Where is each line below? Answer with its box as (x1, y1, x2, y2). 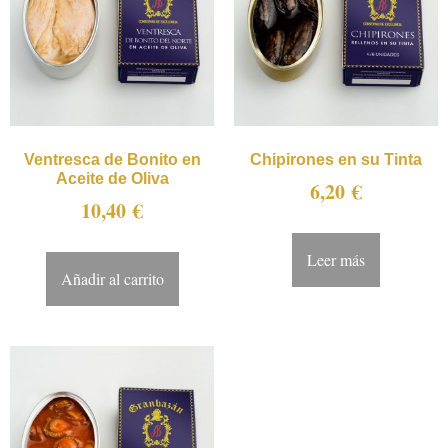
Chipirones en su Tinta (250, 150, 422, 168)
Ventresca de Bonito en (23, 150, 201, 168)
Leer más (307, 248, 365, 270)
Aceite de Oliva (55, 169, 169, 187)
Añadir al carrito (60, 267, 164, 289)
